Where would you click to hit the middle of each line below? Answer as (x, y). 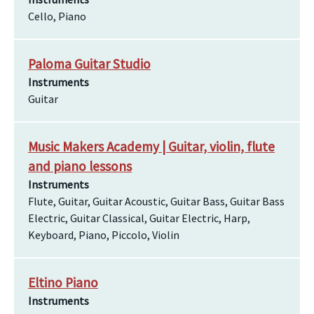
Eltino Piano (63, 282)
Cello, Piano (57, 16)
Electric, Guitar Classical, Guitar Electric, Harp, (139, 218)
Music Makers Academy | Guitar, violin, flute (151, 146)
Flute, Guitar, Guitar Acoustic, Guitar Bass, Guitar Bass (156, 201)
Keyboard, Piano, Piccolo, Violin (104, 235)
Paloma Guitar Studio (89, 64)
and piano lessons (80, 166)
